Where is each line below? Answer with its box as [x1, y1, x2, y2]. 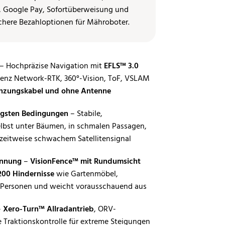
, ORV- [94, 203, 116, 216]
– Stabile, [68, 107, 102, 121]
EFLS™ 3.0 [104, 60, 139, 73]
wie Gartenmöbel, [54, 168, 118, 181]
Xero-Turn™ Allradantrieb [3, 203, 94, 216]
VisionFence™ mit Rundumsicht [30, 155, 141, 168]
